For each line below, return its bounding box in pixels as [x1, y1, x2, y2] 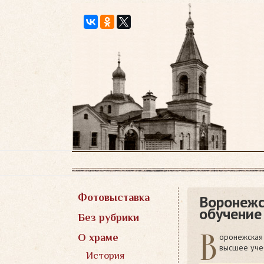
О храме [78, 232, 118, 243]
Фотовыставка [78, 192, 150, 203]
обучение [199, 203, 262, 223]
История [86, 250, 125, 261]
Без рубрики [78, 212, 139, 223]
